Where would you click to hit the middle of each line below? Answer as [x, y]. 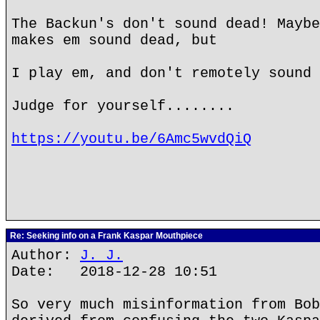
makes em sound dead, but [114, 40]
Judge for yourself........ [123, 106]
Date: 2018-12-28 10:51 [114, 272]
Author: [46, 255]
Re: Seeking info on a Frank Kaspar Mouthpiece [105, 236]
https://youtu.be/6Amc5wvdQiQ [131, 139]
